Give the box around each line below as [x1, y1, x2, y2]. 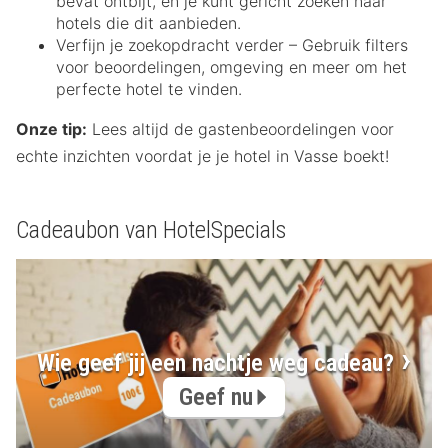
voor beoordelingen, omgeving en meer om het [56, 57, 407, 78]
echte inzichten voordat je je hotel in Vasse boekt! [16, 146, 389, 167]
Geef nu [179, 382, 253, 411]
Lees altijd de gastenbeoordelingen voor [87, 119, 394, 140]
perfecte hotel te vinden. [56, 79, 242, 100]
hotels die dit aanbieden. [56, 13, 241, 34]
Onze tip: [16, 119, 87, 140]
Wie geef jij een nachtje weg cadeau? [37, 349, 394, 378]
